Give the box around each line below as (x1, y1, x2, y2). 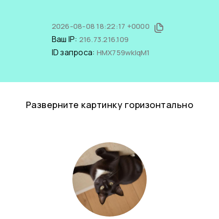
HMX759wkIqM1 (96, 47, 150, 58)
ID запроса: (51, 47, 97, 58)
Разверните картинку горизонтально (25, 99, 194, 110)
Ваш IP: (51, 34, 79, 44)
